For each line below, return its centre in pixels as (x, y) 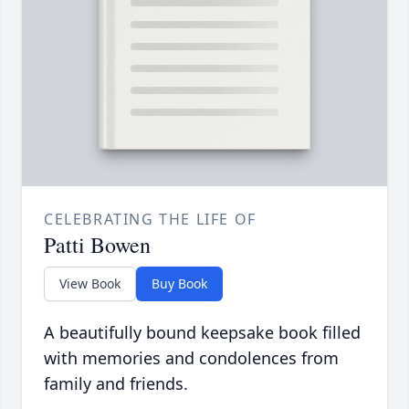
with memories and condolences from (191, 358)
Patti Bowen (97, 245)
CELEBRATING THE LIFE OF (150, 220)
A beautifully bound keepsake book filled (202, 333)
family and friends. (116, 384)
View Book (90, 284)
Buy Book (179, 284)
